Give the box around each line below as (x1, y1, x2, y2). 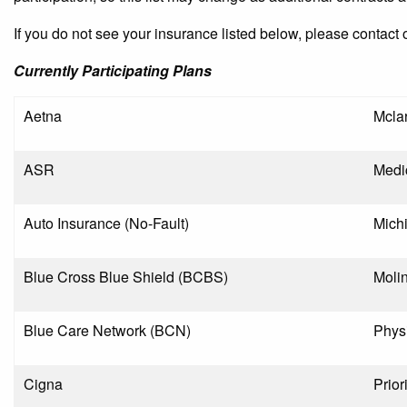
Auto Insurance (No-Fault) (24, 212, 189, 233)
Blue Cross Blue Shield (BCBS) (24, 265, 228, 287)
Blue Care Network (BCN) (24, 319, 191, 341)
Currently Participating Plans (14, 59, 212, 81)
